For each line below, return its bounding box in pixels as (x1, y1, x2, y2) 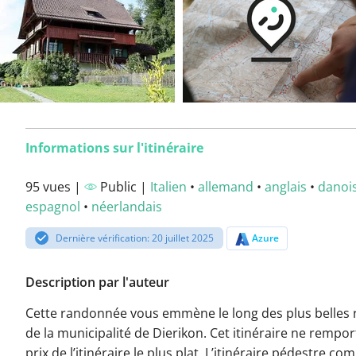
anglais (265, 178, 307, 195)
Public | (97, 178, 150, 195)
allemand (198, 178, 253, 195)
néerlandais (91, 198, 162, 215)
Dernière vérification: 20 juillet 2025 (56, 231, 215, 245)
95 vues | (25, 178, 84, 195)
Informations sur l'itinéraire (25, 139, 203, 157)
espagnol (25, 198, 80, 215)
